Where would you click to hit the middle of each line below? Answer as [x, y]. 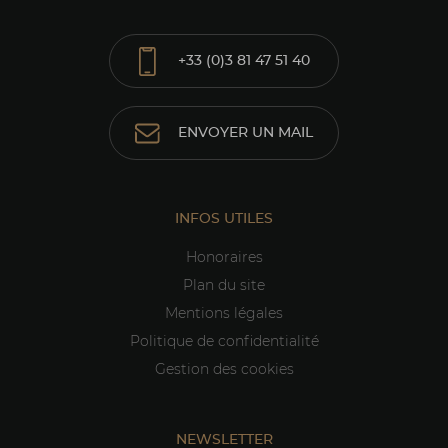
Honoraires [224, 258]
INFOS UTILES [224, 219]
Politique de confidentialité [224, 342]
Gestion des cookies [224, 370]
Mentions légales [224, 314]
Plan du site [224, 286]
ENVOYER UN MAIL [245, 132]
